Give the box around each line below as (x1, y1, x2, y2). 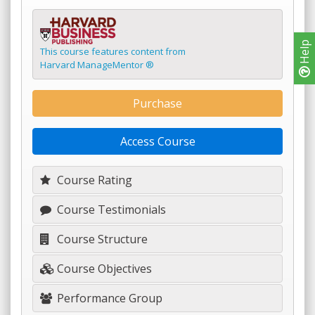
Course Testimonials (54, 202, 166, 217)
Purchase (133, 96, 182, 111)
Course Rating (54, 172, 132, 188)
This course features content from (40, 45, 186, 58)
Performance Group (54, 290, 162, 306)
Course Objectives (54, 261, 152, 276)
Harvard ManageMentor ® (40, 58, 154, 71)
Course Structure (54, 231, 148, 247)
